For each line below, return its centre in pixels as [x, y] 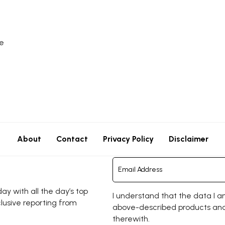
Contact [72, 139]
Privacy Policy [128, 139]
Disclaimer [188, 139]
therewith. [131, 218]
